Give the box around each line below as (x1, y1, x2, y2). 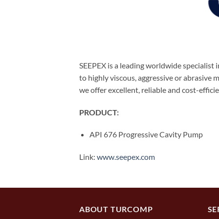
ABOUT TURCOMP (79, 204, 153, 214)
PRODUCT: (79, 107, 119, 117)
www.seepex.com (97, 152, 155, 162)
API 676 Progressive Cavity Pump (89, 130, 203, 139)
